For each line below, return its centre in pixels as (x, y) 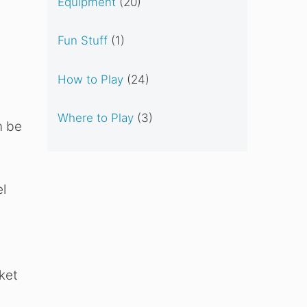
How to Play (90, 79)
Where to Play (95, 118)
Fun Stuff (82, 41)
